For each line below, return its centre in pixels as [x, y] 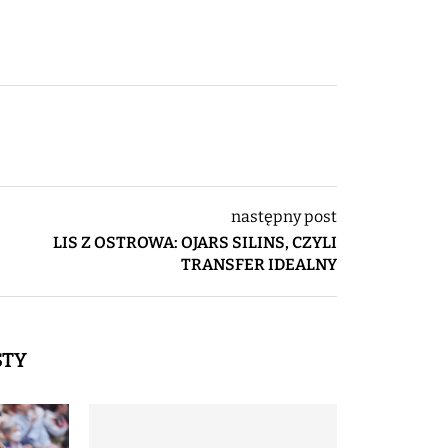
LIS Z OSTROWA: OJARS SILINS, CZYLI [195, 242]
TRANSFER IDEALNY [259, 264]
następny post [284, 216]
